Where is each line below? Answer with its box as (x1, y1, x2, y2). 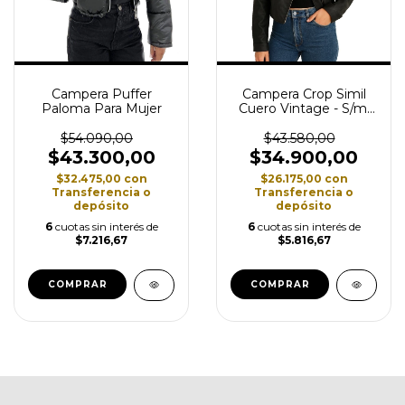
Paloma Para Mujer (41, 100, 162, 117)
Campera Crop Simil (241, 86, 366, 102)
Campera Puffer (51, 86, 152, 102)
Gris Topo (275, 115, 333, 131)
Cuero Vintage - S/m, (238, 100, 370, 117)
